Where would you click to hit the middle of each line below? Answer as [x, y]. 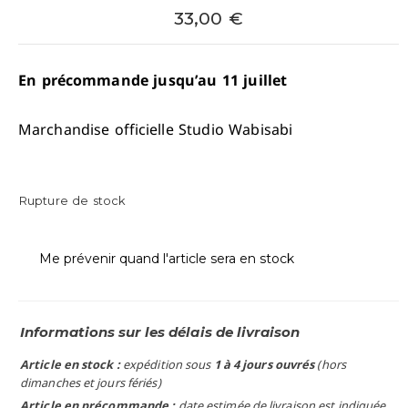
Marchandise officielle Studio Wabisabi [155, 129]
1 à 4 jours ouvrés [264, 364]
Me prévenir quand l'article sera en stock [166, 259]
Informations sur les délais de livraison [160, 332]
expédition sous [168, 364]
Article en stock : [71, 364]
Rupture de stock [73, 201]
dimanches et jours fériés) [91, 382]
